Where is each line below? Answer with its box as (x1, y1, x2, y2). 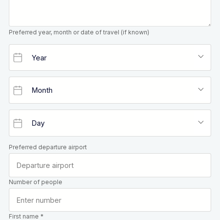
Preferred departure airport (8, 143, 87, 151)
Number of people (8, 178, 62, 186)
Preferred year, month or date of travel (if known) (8, 28, 149, 36)
